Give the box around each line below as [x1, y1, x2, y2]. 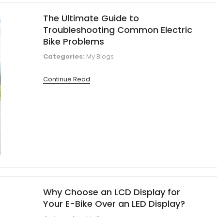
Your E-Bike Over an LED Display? [43, 197, 185, 210]
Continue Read [43, 74, 90, 84]
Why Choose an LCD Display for [43, 186, 180, 198]
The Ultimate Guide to [43, 12, 139, 24]
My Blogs [86, 51, 114, 61]
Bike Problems [43, 35, 104, 47]
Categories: [43, 51, 85, 61]
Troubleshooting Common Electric [43, 23, 192, 36]
